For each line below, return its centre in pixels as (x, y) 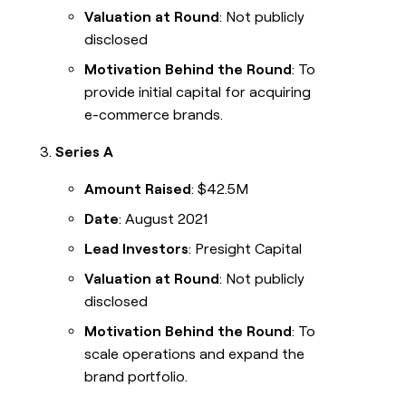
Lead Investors (137, 249)
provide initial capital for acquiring (198, 92)
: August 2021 (164, 219)
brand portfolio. (136, 377)
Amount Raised (138, 189)
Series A (85, 152)
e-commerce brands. (154, 115)
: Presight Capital (246, 249)
